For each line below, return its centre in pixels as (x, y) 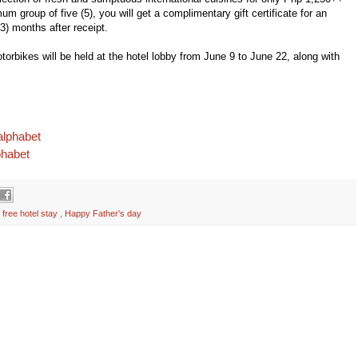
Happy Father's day (103, 214)
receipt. (89, 27)
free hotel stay (31, 214)
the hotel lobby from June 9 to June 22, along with (224, 56)
